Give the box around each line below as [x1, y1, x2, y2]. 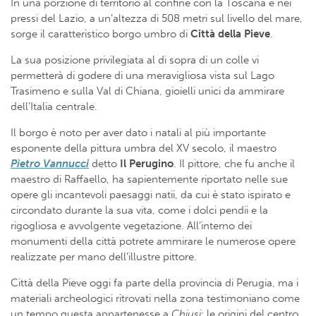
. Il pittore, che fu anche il [174, 157, 295, 170]
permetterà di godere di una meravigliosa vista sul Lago [11, 68, 274, 82]
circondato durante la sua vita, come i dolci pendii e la [11, 203, 268, 217]
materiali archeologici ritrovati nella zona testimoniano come [11, 291, 300, 305]
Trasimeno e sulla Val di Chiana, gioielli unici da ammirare [11, 84, 284, 97]
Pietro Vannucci [11, 157, 89, 170]
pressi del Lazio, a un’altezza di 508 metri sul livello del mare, [11, 11, 303, 25]
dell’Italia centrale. [11, 99, 97, 113]
